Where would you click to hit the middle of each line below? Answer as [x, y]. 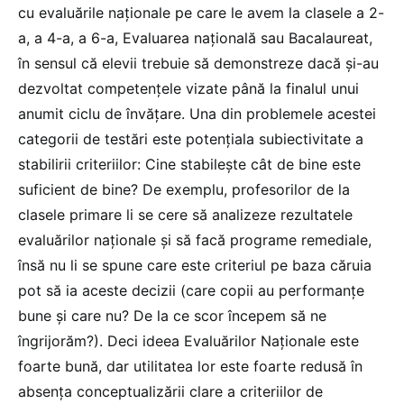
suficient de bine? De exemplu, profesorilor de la [184, 189]
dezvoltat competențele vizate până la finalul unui [188, 88]
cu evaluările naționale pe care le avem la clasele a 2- [201, 12]
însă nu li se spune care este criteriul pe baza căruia [195, 265]
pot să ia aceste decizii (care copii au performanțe [191, 290]
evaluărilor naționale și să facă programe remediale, [195, 239]
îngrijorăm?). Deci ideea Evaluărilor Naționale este [188, 340]
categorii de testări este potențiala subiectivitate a [191, 138]
